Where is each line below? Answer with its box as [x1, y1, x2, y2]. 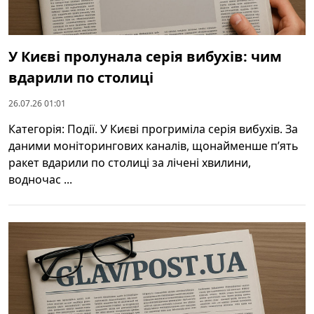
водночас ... [8, 172, 72, 188]
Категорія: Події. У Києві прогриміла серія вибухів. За [8, 121, 298, 137]
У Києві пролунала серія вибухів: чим [8, 47, 282, 67]
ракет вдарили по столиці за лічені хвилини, [8, 155, 251, 171]
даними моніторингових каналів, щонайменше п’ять [8, 138, 299, 154]
